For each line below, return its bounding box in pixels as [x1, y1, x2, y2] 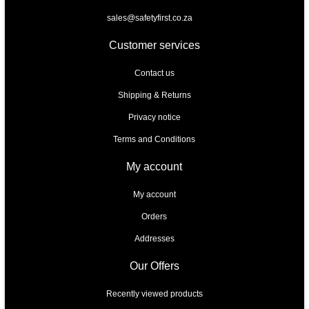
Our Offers [129, 259, 179, 272]
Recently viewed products [106, 288, 203, 299]
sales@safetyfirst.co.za [106, 12, 192, 23]
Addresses [134, 233, 175, 243]
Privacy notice [128, 112, 181, 122]
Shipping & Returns [117, 90, 191, 100]
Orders [141, 211, 168, 221]
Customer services [108, 39, 200, 51]
